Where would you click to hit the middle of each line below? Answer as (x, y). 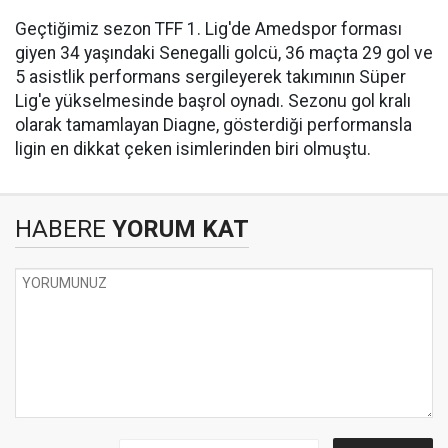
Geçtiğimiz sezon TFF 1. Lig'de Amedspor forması (208, 29)
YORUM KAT (177, 229)
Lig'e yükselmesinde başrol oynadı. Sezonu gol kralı (213, 101)
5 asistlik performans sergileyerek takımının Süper (210, 77)
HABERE (60, 229)
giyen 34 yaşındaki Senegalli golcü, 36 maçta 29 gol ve (224, 53)
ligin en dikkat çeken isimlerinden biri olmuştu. (193, 149)
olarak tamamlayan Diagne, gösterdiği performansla (213, 125)
